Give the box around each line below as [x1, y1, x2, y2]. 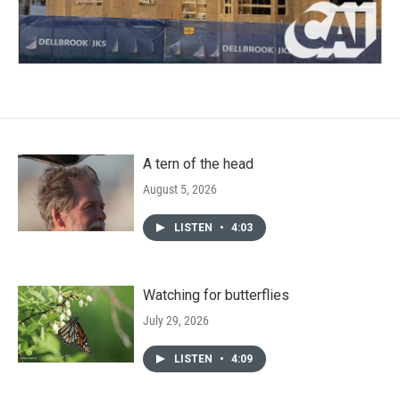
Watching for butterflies [143, 287, 289, 304]
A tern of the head [143, 155, 254, 173]
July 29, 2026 [143, 313, 209, 329]
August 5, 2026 [143, 182, 217, 197]
